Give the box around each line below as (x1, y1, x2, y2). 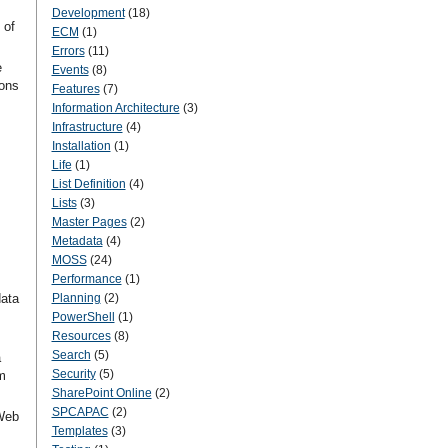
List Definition (51, 177, 126, 191)
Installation (51, 139, 111, 153)
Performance (51, 272, 122, 286)
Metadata (51, 234, 103, 248)
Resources (51, 329, 111, 343)
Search (51, 348, 91, 362)
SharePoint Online (51, 386, 152, 400)
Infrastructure (51, 120, 123, 134)
